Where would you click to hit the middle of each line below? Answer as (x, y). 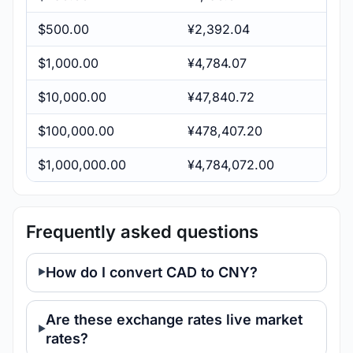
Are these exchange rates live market (174, 319)
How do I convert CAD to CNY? (152, 272)
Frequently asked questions (142, 231)
